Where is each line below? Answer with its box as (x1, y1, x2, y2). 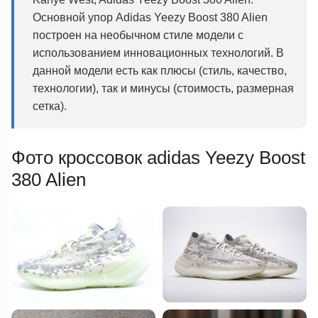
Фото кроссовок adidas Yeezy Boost (11, 147, 306, 169)
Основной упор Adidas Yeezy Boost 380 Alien (33, 10, 268, 23)
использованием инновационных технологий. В (33, 45, 285, 59)
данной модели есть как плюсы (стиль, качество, (33, 63, 287, 77)
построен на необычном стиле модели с (33, 28, 244, 41)
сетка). (33, 99, 67, 112)
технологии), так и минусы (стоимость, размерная (33, 81, 295, 94)
